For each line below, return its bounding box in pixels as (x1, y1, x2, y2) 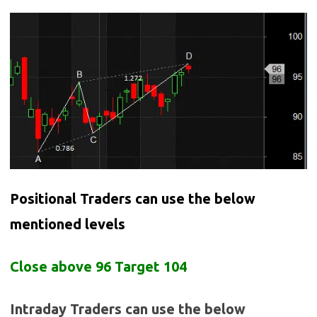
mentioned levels (10, 216, 125, 233)
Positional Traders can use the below (10, 190, 255, 207)
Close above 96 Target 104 (10, 258, 187, 275)
